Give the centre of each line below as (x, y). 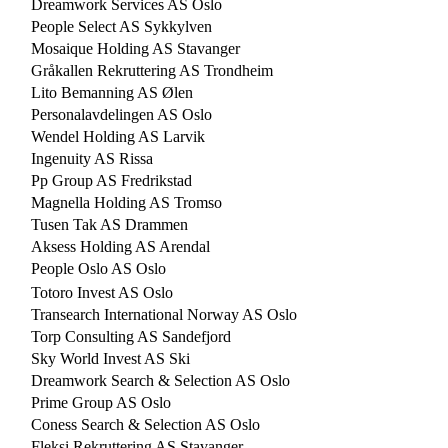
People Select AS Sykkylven (121, 27)
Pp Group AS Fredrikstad (111, 181)
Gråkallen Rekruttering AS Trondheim (152, 71)
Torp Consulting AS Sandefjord (131, 337)
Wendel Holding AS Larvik (118, 137)
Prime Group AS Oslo (101, 403)
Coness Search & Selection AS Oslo (145, 425)
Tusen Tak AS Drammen (109, 225)
